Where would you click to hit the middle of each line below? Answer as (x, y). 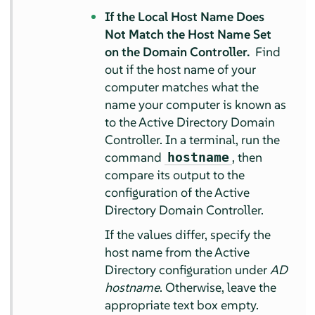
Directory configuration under (188, 270)
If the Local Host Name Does (185, 17)
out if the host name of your (181, 70)
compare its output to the (175, 175)
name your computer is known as (196, 105)
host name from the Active (178, 252)
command (135, 157)
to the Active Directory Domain (190, 122)
